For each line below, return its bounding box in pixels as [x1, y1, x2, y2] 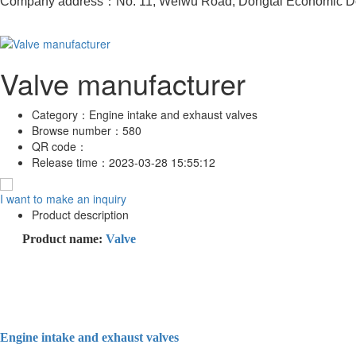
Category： [32, 106, 89, 122]
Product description [32, 206, 129, 222]
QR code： [32, 137, 91, 154]
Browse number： [32, 122, 122, 138]
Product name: [22, 231, 106, 246]
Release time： [32, 153, 109, 170]
